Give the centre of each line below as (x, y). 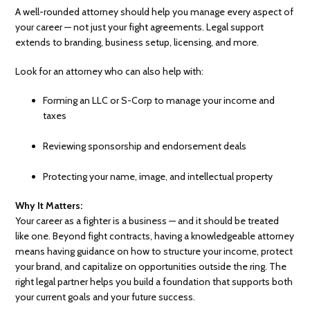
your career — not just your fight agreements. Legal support (140, 27)
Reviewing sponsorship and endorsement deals (145, 146)
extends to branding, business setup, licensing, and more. (137, 43)
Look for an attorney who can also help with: (110, 72)
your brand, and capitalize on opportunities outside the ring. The (151, 267)
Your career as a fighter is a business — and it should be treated (147, 221)
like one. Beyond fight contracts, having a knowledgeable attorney (155, 236)
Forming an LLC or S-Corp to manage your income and (159, 101)
